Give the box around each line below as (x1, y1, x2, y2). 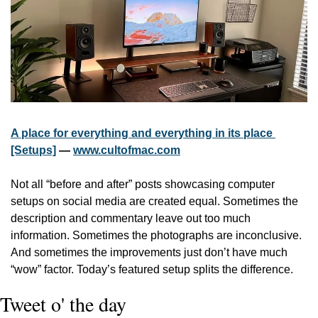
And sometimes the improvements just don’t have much (11, 246, 287, 259)
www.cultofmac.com (73, 144, 180, 157)
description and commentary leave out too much (11, 212, 251, 225)
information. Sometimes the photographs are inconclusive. (11, 229, 302, 242)
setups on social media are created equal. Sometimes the (11, 195, 298, 208)
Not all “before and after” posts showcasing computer (11, 178, 275, 191)
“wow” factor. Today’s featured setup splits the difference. (11, 263, 293, 276)
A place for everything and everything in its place (11, 127, 273, 140)
